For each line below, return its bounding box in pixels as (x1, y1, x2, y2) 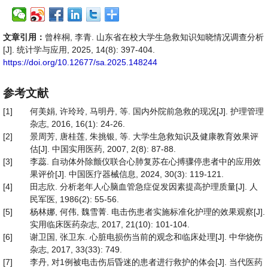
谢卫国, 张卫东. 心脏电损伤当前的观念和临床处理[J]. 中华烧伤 (30, 232, 263, 242)
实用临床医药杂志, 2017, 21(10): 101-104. (30, 220, 190, 229)
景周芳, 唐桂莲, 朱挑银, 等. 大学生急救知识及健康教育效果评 (30, 132, 258, 141)
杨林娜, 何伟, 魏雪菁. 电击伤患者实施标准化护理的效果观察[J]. (30, 207, 265, 217)
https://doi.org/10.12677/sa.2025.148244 (3, 57, 157, 67)
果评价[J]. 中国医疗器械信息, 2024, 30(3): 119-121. (30, 169, 224, 179)
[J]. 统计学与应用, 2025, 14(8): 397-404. (3, 45, 155, 54)
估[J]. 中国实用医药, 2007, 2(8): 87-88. (30, 144, 176, 154)
